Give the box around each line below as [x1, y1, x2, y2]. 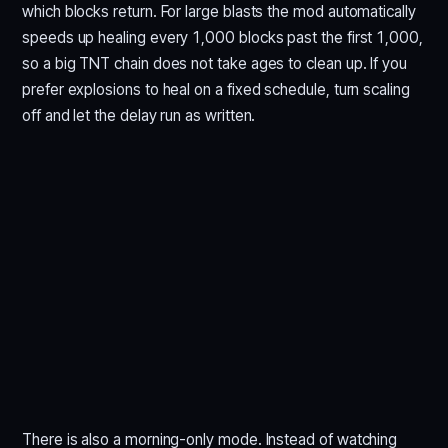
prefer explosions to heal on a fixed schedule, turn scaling [22, 80, 410, 99]
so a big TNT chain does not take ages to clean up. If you [22, 54, 408, 73]
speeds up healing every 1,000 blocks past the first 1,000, [22, 28, 423, 47]
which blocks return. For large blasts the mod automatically [22, 2, 416, 21]
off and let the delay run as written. [22, 106, 256, 125]
